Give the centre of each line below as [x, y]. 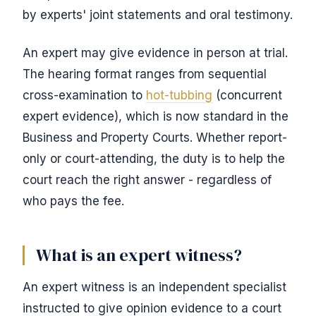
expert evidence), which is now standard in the [156, 116]
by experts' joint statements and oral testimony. [158, 15]
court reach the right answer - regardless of [147, 180]
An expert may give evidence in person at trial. [155, 53]
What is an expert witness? [139, 255]
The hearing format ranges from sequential [145, 74]
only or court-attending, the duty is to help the [154, 159]
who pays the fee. [73, 201]
